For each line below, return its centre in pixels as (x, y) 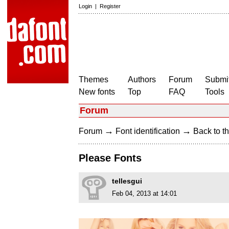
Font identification (148, 131)
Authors (142, 79)
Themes (94, 79)
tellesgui (127, 181)
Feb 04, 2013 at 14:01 (144, 194)
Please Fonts (110, 158)
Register (110, 6)
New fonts (97, 92)
